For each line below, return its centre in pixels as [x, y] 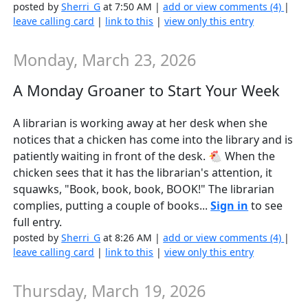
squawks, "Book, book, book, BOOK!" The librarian [144, 189]
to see [266, 205]
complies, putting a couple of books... [112, 205]
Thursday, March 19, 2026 [110, 290]
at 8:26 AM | [132, 237]
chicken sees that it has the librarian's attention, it [143, 172]
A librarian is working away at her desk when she [141, 123]
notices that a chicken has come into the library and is [153, 139]
